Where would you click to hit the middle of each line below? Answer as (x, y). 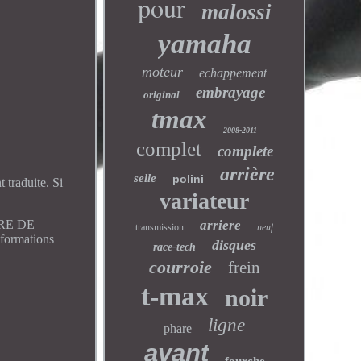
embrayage (231, 92)
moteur (163, 72)
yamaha (204, 44)
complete (245, 151)
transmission (160, 227)
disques (234, 245)
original (162, 95)
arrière (248, 174)
